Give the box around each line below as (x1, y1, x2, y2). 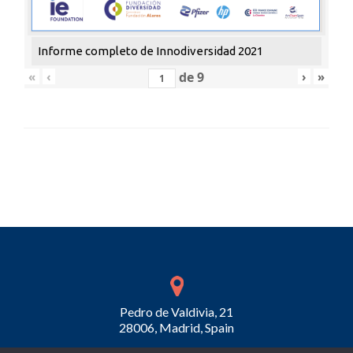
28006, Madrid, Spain (119, 319, 234, 335)
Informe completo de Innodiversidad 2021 (38, 43, 263, 58)
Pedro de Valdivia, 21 (120, 303, 233, 319)
